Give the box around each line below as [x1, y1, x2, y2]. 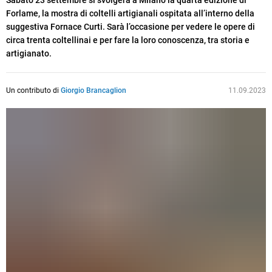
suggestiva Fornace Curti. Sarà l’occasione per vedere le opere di [6, 22, 255, 32]
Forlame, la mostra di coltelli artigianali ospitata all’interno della [6, 8, 254, 19]
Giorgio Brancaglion [61, 86, 126, 95]
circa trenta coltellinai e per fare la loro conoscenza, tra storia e [6, 35, 250, 46]
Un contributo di [6, 86, 61, 95]
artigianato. [6, 49, 52, 59]
